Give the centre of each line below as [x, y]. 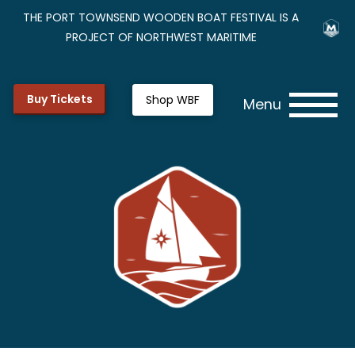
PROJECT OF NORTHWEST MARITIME [161, 37]
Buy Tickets [59, 99]
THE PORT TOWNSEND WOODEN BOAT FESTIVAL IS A [161, 17]
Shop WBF [173, 100]
